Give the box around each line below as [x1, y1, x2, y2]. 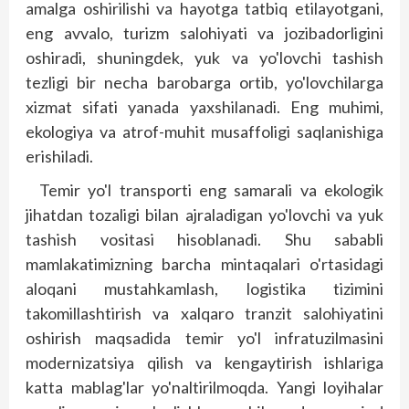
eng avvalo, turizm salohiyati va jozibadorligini [26, 22, 383, 43]
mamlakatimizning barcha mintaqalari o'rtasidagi [26, 253, 383, 274]
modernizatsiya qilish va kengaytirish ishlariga [26, 351, 383, 372]
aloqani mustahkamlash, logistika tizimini [26, 278, 383, 299]
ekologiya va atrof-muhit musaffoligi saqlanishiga [26, 121, 383, 142]
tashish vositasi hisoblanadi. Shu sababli [26, 228, 383, 249]
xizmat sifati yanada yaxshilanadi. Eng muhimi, [26, 96, 383, 117]
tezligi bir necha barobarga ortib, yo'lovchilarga [26, 71, 383, 92]
